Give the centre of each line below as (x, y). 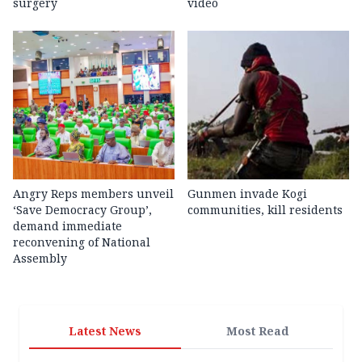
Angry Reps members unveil (93, 193)
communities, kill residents (265, 209)
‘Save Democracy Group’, (82, 209)
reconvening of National (82, 242)
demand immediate (67, 225)
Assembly (40, 258)
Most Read (257, 330)
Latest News (105, 330)
